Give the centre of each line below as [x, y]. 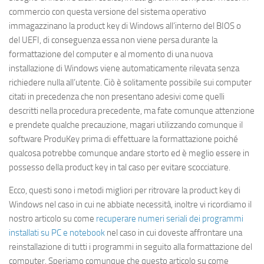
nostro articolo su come [52, 219]
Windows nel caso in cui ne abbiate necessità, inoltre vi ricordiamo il [130, 205]
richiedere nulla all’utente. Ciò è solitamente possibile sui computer [130, 83]
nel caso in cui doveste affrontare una [174, 233]
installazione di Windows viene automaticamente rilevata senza [124, 69]
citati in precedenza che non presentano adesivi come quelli [117, 97]
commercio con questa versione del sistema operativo [108, 12]
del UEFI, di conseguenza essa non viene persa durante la [113, 40]
